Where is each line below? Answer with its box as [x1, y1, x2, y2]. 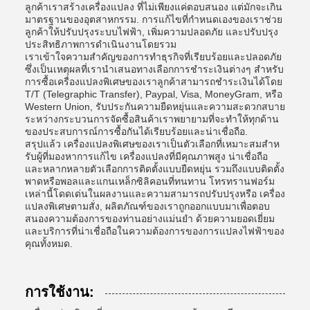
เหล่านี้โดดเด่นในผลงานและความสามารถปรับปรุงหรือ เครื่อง [25, 188, 285, 199]
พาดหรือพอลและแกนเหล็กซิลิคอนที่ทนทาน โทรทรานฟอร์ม [25, 176, 275, 187]
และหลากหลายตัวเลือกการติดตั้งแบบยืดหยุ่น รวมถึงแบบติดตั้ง [25, 163, 284, 174]
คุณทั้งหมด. [25, 238, 73, 249]
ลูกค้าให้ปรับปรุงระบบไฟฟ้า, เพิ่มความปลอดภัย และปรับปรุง [25, 26, 278, 37]
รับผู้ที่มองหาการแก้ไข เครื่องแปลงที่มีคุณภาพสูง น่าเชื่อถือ [25, 151, 268, 162]
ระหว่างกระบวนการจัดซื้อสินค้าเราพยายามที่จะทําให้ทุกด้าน [25, 113, 279, 125]
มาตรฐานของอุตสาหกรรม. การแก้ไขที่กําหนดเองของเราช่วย [25, 14, 282, 25]
